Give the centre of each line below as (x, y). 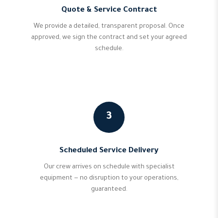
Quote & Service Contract (109, 10)
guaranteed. (109, 190)
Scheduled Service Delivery (109, 151)
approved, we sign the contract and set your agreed (109, 38)
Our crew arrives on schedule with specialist (109, 167)
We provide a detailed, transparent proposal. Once (109, 27)
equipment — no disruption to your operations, (109, 179)
